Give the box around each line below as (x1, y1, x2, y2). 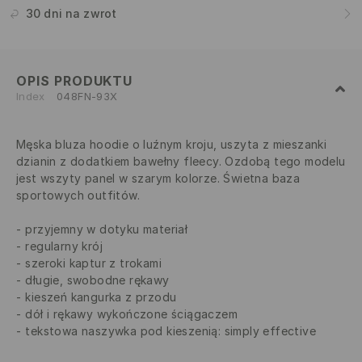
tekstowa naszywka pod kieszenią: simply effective (25, 324, 317, 339)
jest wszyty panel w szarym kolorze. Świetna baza (16, 171, 301, 186)
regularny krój (25, 239, 103, 254)
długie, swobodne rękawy (25, 273, 170, 288)
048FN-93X (57, 90, 118, 103)
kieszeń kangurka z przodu (25, 290, 177, 305)
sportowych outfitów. (16, 188, 140, 203)
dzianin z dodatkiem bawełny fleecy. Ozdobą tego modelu (16, 154, 346, 169)
